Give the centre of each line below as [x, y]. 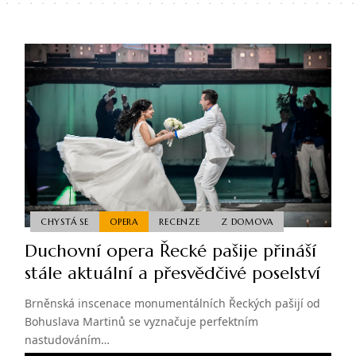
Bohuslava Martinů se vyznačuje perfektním [141, 322]
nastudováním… [67, 340]
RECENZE [180, 221]
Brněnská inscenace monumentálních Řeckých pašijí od [172, 304]
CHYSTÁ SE [64, 221]
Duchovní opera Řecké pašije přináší [170, 251]
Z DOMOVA [248, 221]
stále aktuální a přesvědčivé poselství [172, 273]
